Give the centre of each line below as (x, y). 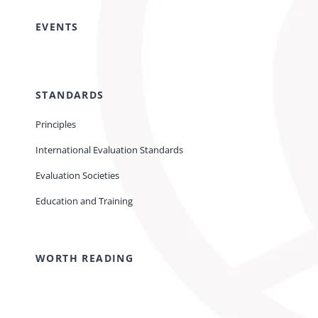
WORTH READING (85, 258)
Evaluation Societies (77, 176)
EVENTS (57, 27)
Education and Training (84, 201)
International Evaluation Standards (109, 150)
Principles (56, 125)
